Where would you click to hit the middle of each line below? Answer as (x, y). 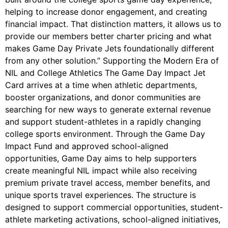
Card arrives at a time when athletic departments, (101, 85)
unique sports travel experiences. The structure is (101, 195)
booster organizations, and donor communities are (103, 97)
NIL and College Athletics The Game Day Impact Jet (105, 73)
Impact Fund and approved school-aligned (87, 146)
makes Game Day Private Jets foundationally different (110, 49)
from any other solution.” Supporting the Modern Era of (112, 61)
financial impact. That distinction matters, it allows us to (113, 24)
